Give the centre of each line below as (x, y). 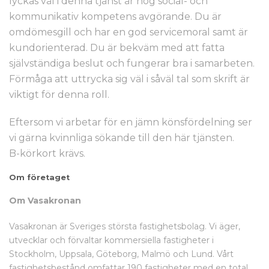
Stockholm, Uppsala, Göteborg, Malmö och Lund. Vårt (121, 254)
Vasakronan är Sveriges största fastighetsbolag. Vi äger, (125, 226)
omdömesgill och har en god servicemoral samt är (128, 32)
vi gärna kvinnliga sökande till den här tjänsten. (122, 138)
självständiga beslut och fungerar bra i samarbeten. (132, 63)
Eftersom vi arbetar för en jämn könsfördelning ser (131, 122)
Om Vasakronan (45, 201)
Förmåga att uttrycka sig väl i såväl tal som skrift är (129, 79)
